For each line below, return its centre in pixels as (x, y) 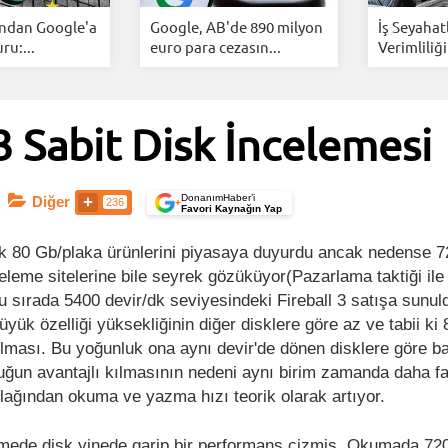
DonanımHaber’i (218, 198)
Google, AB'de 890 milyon (236, 26)
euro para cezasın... (215, 46)
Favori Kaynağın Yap (231, 209)
